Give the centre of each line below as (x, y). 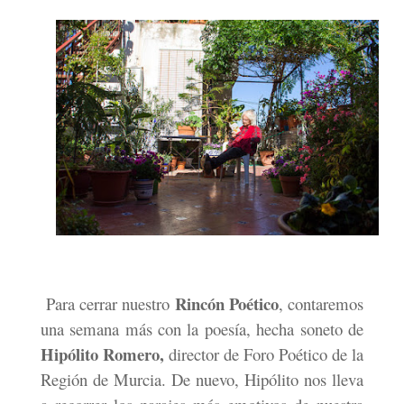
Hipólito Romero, (102, 354)
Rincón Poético (226, 304)
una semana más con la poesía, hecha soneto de (202, 329)
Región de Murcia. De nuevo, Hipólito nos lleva (202, 380)
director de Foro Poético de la (264, 354)
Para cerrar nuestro (107, 304)
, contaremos (321, 304)
